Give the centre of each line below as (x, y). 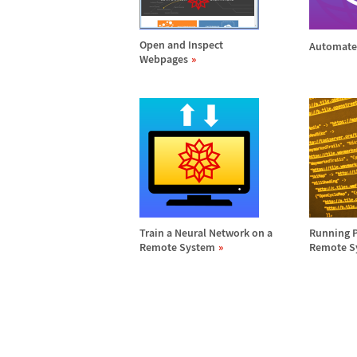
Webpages (164, 59)
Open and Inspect (181, 45)
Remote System (177, 247)
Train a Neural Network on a (206, 233)
